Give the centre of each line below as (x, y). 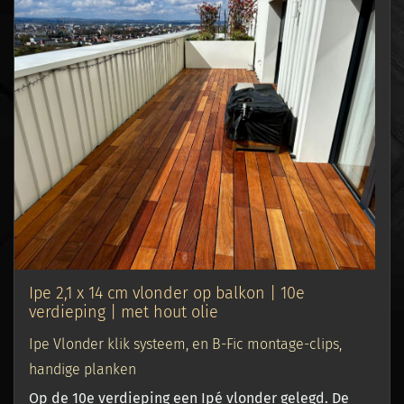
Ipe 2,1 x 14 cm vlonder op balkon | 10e (167, 294)
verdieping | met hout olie (124, 312)
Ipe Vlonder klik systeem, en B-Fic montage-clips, (185, 344)
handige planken (83, 370)
